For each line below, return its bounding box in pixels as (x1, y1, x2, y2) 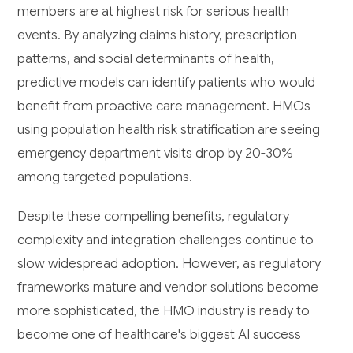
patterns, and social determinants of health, (17, 50, 275, 68)
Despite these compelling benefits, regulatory (17, 208, 290, 225)
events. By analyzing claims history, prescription (17, 27, 298, 44)
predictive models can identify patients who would (17, 74, 316, 91)
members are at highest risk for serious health (17, 3, 290, 20)
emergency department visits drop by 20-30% (17, 145, 294, 162)
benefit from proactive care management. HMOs (17, 98, 311, 115)
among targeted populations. (17, 169, 193, 186)
